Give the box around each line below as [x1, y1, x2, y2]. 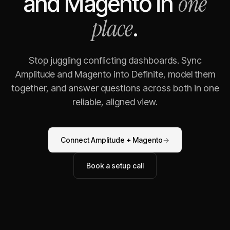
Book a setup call [86, 161, 144, 170]
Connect [61, 136, 91, 144]
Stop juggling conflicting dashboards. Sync [28, 55, 202, 66]
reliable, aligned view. [72, 97, 158, 107]
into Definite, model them [111, 69, 215, 80]
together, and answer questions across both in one [11, 83, 219, 93]
